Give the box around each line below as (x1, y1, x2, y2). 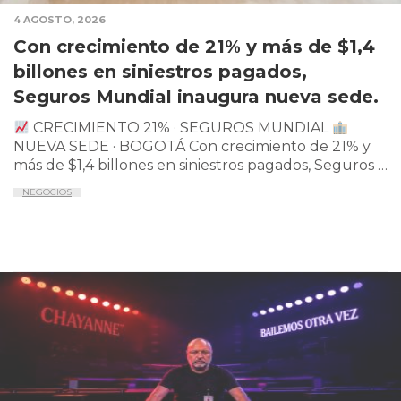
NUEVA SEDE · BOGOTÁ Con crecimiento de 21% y (13, 138, 371, 156)
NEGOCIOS (22, 186, 72, 199)
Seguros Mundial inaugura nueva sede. (13, 86, 379, 108)
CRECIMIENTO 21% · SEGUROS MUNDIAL (30, 119, 333, 137)
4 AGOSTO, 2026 (13, 13, 106, 27)
